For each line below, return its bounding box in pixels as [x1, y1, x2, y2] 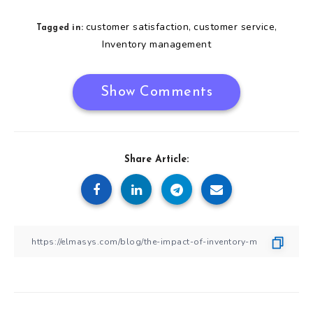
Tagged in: [36, 24, 83, 33]
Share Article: [124, 154, 189, 166]
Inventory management [102, 38, 211, 52]
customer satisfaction [85, 20, 189, 34]
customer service [194, 20, 275, 34]
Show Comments [100, 85, 213, 100]
